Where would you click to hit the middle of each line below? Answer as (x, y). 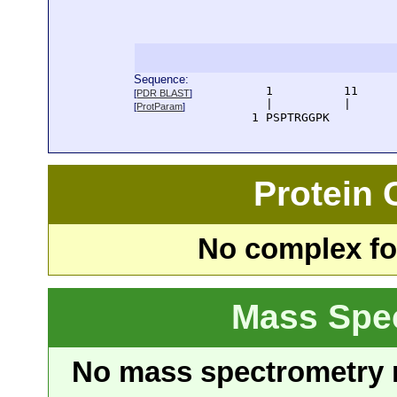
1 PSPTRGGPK (277, 118)
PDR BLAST (163, 93)
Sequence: (162, 79)
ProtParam (160, 106)
